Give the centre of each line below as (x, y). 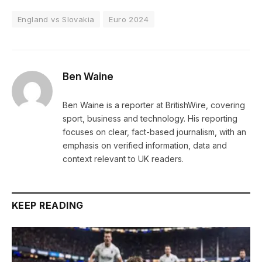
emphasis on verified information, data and (145, 146)
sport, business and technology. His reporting (150, 119)
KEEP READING (48, 206)
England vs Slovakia (56, 20)
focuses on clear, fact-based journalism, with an (154, 132)
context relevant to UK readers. (123, 159)
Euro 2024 (129, 20)
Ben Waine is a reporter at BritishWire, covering (154, 105)
